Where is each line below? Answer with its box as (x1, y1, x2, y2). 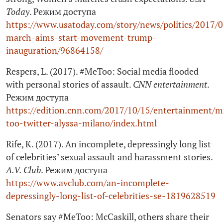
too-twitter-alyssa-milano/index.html (6, 117, 157, 129)
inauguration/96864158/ (6, 45, 103, 57)
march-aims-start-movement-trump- (6, 32, 156, 44)
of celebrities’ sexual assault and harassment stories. (6, 151, 213, 163)
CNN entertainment (133, 79, 207, 91)
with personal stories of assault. (6, 79, 133, 91)
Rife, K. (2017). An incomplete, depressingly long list (6, 138, 211, 150)
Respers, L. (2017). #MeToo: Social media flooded (6, 66, 199, 78)
